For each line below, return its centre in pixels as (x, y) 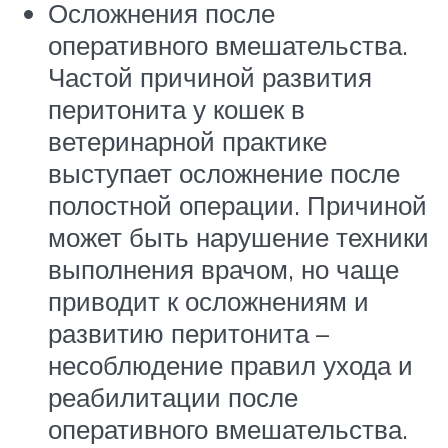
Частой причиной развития (210, 76)
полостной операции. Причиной (237, 204)
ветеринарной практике (187, 140)
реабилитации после (173, 396)
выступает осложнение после (224, 172)
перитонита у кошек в (176, 108)
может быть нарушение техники (238, 236)
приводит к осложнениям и (208, 300)
